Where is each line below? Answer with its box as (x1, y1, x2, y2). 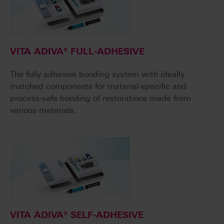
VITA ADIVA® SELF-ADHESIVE (10, 209, 143, 221)
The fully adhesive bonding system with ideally (10, 69, 184, 79)
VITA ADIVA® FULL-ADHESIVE (10, 46, 144, 57)
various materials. (10, 105, 76, 115)
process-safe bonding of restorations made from (10, 93, 191, 103)
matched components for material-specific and (10, 81, 186, 91)
